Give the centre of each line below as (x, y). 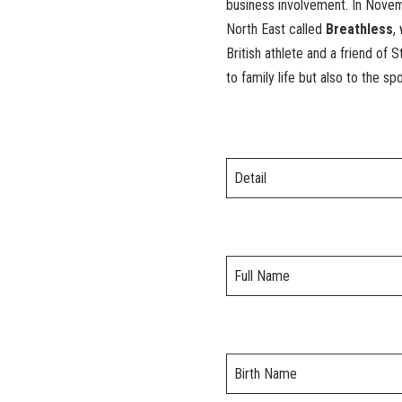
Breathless (359, 30)
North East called (276, 30)
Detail (250, 179)
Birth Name (266, 374)
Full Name (262, 276)
